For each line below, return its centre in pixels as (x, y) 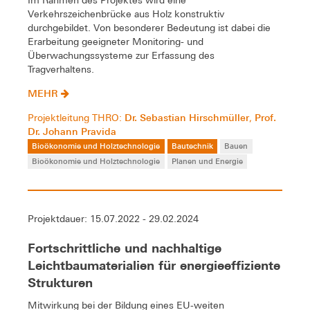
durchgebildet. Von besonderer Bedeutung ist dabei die (149, 27)
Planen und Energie (207, 161)
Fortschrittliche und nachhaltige (125, 248)
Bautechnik (192, 145)
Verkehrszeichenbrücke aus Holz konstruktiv (126, 13)
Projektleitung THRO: (76, 117)
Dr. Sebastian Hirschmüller (187, 117)
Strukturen (60, 282)
